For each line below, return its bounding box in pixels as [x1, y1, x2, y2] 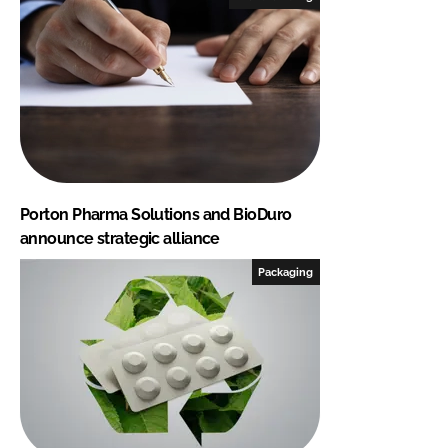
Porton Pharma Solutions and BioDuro [20, 204, 292, 224]
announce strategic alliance [20, 228, 220, 248]
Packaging [258, 265, 314, 278]
